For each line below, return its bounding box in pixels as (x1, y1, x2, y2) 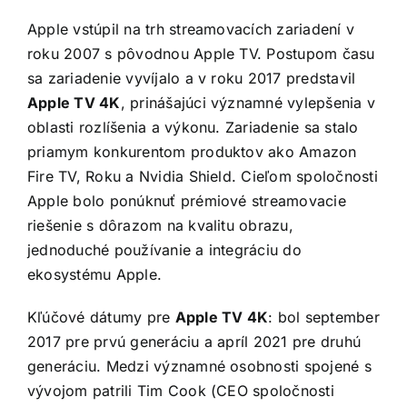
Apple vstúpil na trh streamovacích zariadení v (27, 19, 355, 38)
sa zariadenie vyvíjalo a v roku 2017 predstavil (27, 68, 356, 87)
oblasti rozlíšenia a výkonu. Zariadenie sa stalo (27, 117, 359, 136)
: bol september (268, 307, 380, 326)
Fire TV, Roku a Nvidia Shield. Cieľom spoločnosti (27, 166, 378, 185)
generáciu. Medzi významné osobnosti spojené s (27, 356, 372, 375)
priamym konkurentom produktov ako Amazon (27, 142, 357, 161)
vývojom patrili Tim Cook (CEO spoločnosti (27, 381, 334, 400)
